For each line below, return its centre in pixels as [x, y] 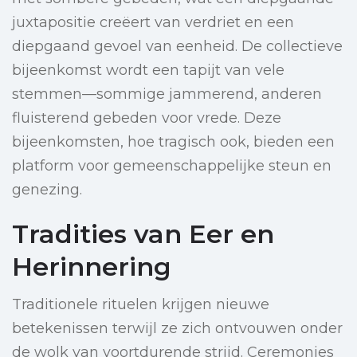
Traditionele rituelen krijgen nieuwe [141, 305]
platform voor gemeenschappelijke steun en [172, 166]
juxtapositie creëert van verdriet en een [153, 23]
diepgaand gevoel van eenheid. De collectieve [177, 47]
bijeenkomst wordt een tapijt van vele [148, 71]
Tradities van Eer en [143, 234]
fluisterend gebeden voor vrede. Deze [147, 118]
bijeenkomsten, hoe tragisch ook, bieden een [173, 142]
